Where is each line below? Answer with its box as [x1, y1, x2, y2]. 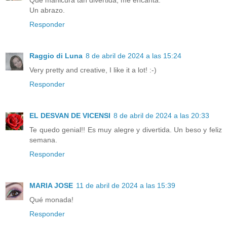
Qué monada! [29, 196, 73, 204]
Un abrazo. [29, 6, 65, 15]
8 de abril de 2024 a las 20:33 [113, 111, 209, 120]
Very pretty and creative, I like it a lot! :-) [29, 66, 157, 74]
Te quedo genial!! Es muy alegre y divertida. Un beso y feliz [29, 126, 222, 134]
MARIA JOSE [29, 181, 73, 190]
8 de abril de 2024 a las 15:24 [86, 52, 181, 60]
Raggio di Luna [29, 52, 83, 60]
